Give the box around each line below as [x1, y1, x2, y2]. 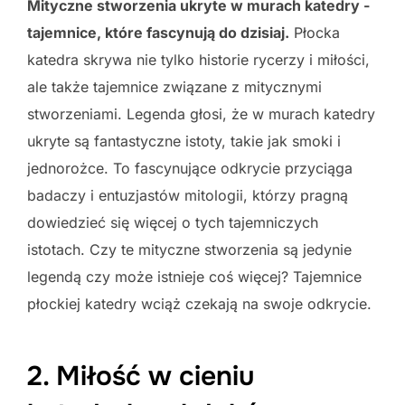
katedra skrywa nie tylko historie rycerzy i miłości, [27, 50, 370, 69]
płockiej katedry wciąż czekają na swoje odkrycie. [27, 294, 372, 313]
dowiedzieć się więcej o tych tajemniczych [27, 212, 318, 231]
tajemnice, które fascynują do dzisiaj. [27, 23, 289, 42]
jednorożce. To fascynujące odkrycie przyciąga [27, 158, 353, 177]
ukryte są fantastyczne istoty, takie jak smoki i [27, 131, 341, 150]
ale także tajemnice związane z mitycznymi [27, 77, 322, 96]
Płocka [289, 23, 340, 42]
